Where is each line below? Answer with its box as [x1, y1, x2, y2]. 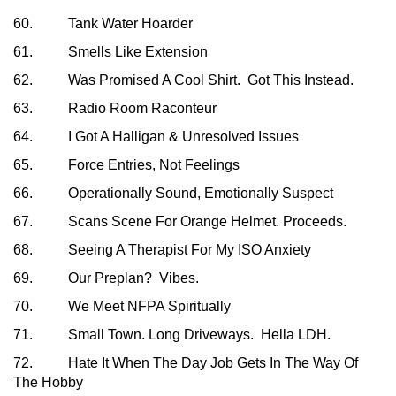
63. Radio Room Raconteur [13, 101, 217, 117]
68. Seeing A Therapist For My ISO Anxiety [13, 242, 311, 258]
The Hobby [13, 375, 83, 391]
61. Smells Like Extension [13, 44, 208, 60]
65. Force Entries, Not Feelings [13, 157, 240, 173]
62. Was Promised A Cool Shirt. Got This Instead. [13, 72, 357, 88]
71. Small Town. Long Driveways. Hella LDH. [13, 327, 331, 343]
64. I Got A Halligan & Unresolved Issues [13, 129, 299, 145]
